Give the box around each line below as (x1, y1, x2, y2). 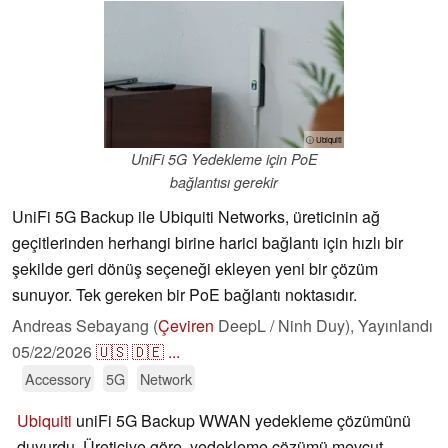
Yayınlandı (358, 314, 433, 338)
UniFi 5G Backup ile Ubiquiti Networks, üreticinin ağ (12, 205, 380, 229)
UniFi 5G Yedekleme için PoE (130, 149, 318, 170)
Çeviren (158, 314, 214, 338)
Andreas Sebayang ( (12, 314, 158, 338)
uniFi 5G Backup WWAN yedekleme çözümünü (72, 409, 411, 433)
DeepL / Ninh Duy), (214, 314, 358, 338)
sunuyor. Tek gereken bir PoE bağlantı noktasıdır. (12, 283, 357, 307)
